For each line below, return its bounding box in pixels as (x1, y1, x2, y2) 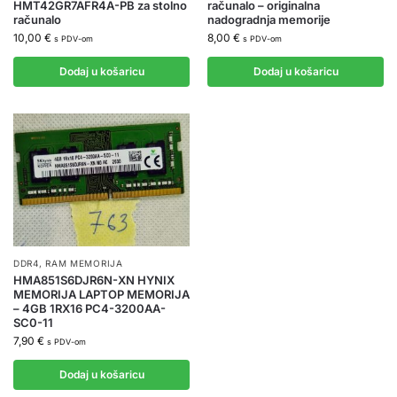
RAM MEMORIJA (45, 257, 123, 269)
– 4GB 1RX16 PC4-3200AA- (13, 300, 166, 315)
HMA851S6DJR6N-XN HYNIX (13, 272, 175, 287)
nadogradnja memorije (207, 12, 331, 27)
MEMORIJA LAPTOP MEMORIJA (13, 286, 190, 301)
